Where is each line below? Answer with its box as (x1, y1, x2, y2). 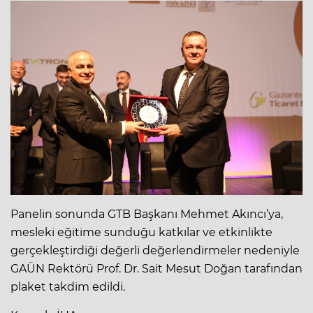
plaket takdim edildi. (10, 280, 125, 294)
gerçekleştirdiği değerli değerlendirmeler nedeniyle (10, 244, 300, 258)
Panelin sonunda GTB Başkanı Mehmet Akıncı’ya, (10, 208, 283, 221)
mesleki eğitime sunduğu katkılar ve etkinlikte (10, 226, 272, 240)
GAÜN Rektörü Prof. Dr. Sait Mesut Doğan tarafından (10, 262, 303, 276)
